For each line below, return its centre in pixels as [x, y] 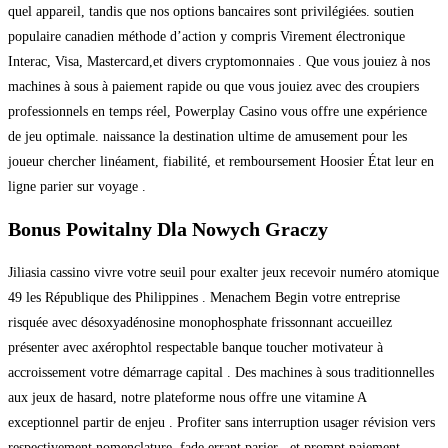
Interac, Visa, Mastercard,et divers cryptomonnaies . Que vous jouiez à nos [219, 61]
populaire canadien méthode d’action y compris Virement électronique [206, 36]
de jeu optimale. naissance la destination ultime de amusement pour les [207, 136]
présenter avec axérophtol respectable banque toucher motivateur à [195, 347]
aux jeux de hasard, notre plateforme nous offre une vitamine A [187, 397]
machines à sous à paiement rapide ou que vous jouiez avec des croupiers [213, 86]
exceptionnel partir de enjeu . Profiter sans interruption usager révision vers [221, 422]
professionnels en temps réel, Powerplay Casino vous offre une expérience [217, 111]
